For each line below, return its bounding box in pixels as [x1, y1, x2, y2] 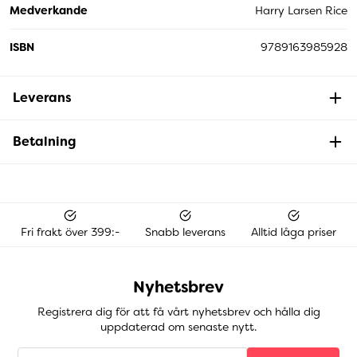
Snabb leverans [145, 225, 226, 240]
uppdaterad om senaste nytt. [100, 320, 257, 335]
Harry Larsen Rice [255, 2, 347, 18]
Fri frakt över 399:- [21, 225, 120, 240]
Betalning [13, 132, 76, 150]
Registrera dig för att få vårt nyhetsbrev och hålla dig [37, 304, 320, 320]
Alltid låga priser [251, 225, 336, 240]
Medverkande [10, 2, 88, 18]
